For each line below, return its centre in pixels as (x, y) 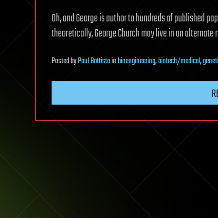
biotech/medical (179, 61)
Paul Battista (94, 61)
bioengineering (136, 61)
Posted (61, 61)
